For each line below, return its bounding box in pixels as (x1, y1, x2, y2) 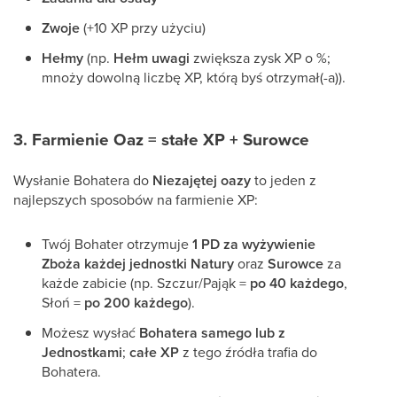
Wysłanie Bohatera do (13, 170, 152, 190)
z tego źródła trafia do (179, 342, 317, 362)
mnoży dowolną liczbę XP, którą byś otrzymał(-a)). (42, 67, 349, 87)
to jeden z (251, 170, 316, 190)
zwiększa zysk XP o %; (190, 48, 331, 67)
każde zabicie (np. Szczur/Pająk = (42, 273, 250, 292)
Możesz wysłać (42, 323, 139, 342)
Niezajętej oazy (152, 170, 251, 191)
